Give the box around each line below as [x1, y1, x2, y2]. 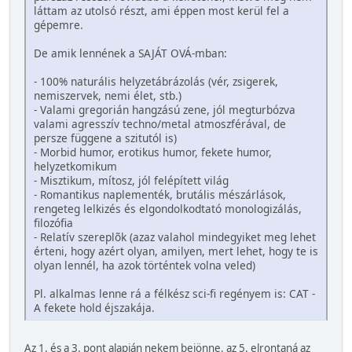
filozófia [34, 215, 73, 231]
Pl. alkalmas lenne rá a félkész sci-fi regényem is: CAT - [34, 286, 315, 302]
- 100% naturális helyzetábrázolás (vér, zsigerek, [34, 74, 278, 90]
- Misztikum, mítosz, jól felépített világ [34, 173, 229, 189]
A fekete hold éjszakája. [34, 300, 155, 316]
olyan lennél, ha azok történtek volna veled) [34, 258, 255, 273]
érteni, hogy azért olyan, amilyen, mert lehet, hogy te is [34, 244, 318, 259]
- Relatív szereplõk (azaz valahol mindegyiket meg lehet [34, 229, 316, 245]
